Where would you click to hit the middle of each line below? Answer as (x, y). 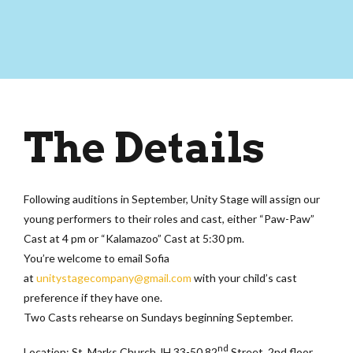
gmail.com (167, 277)
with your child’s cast (244, 277)
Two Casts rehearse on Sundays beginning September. (158, 317)
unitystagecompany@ (90, 277)
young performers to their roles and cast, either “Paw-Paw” (169, 218)
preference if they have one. (93, 297)
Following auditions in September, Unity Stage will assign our (172, 199)
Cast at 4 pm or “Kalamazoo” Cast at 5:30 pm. (134, 238)
